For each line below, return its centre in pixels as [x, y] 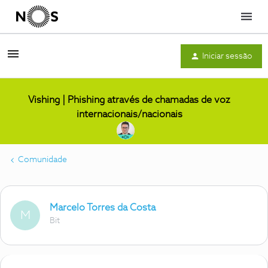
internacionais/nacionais [129, 114]
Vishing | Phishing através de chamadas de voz [129, 100]
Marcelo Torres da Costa [103, 208]
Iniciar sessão [227, 56]
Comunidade [42, 160]
